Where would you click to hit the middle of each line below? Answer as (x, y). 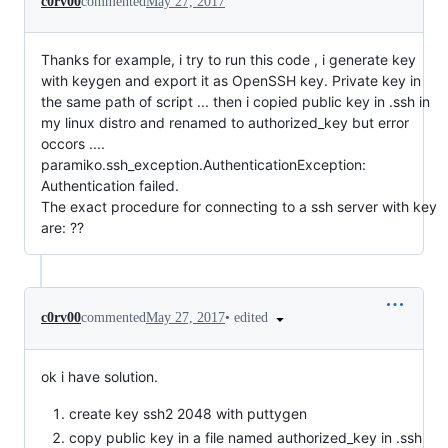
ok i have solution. (99, 376)
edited (253, 317)
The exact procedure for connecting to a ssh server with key (239, 206)
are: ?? (62, 227)
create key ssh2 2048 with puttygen (188, 413)
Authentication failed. (110, 185)
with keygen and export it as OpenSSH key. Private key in (231, 80)
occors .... (73, 143)
